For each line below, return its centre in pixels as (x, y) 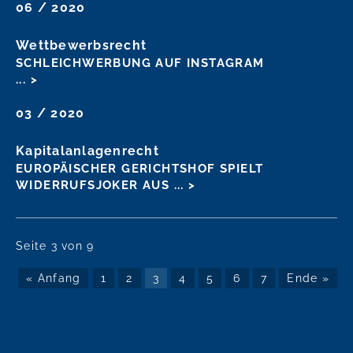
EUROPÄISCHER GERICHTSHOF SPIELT (140, 168)
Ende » (308, 278)
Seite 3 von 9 (55, 245)
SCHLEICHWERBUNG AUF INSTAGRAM (140, 63)
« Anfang (54, 278)
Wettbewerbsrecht (82, 45)
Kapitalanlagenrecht (87, 150)
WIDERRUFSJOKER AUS (95, 185)
